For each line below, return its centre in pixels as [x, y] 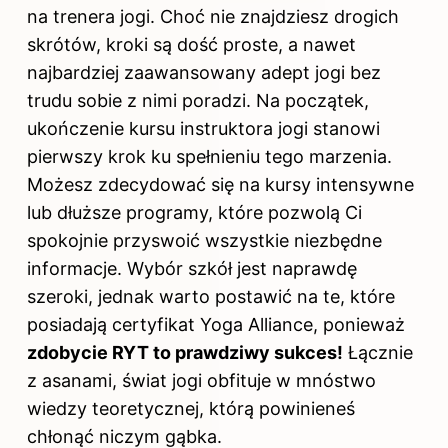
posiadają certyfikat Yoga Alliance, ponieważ [216, 324]
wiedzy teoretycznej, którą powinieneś [191, 408]
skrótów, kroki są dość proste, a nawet [191, 44]
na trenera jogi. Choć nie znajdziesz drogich [213, 16]
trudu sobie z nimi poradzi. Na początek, [198, 100]
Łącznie [378, 352]
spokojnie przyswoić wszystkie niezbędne [204, 240]
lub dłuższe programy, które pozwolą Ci [194, 212]
